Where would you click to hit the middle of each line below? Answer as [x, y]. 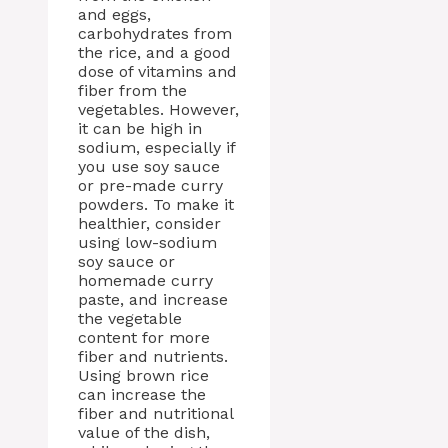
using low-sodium [147, 243]
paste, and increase [153, 300]
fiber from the [132, 91]
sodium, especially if [156, 148]
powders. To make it [156, 205]
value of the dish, [144, 433]
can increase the [142, 395]
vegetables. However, [158, 110]
